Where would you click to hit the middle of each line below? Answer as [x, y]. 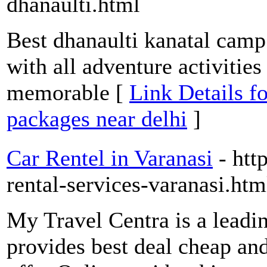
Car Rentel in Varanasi [110, 158]
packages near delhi [97, 119]
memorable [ [68, 93]
